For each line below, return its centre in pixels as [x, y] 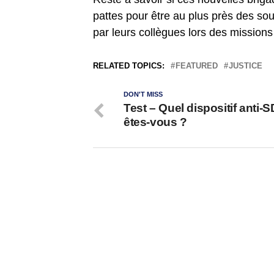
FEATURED [197, 65]
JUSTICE [246, 65]
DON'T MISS [143, 94]
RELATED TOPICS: [129, 65]
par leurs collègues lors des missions [183, 32]
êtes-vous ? [155, 122]
